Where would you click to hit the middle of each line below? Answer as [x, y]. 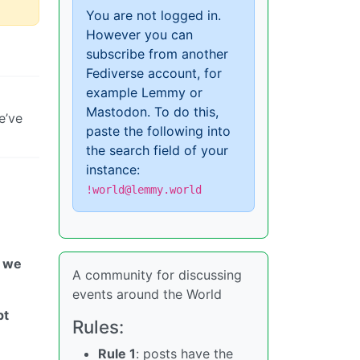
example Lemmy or [144, 92]
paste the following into [158, 131]
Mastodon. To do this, [152, 111]
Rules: [98, 326]
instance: [113, 169]
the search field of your [157, 150]
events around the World [147, 294]
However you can [139, 34]
